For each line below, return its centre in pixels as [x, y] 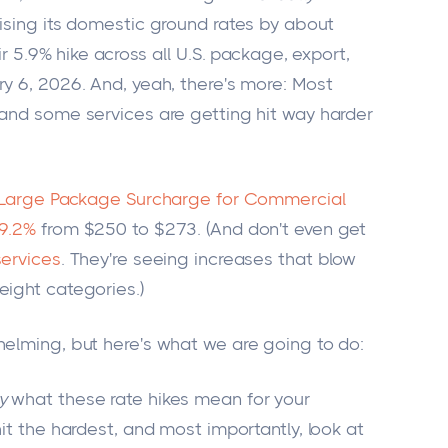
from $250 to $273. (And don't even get [201, 228]
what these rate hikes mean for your [158, 399]
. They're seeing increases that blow [208, 258]
